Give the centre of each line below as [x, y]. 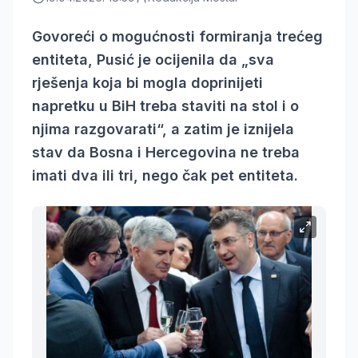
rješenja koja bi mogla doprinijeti [147, 82]
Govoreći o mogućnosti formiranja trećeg [177, 36]
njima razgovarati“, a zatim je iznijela [163, 129]
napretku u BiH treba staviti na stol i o [165, 105]
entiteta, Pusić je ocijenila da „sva [153, 59]
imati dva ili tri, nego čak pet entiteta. [165, 175]
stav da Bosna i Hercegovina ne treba [166, 152]
